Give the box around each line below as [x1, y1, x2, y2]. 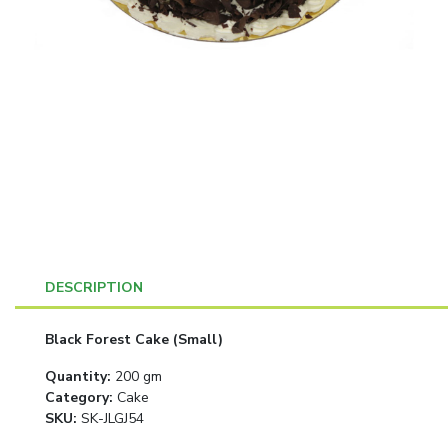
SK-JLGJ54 [81, 409, 144, 428]
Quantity [45, 367, 107, 386]
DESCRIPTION [45, 278, 143, 297]
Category [45, 388, 109, 407]
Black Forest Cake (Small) [45, 330, 223, 349]
